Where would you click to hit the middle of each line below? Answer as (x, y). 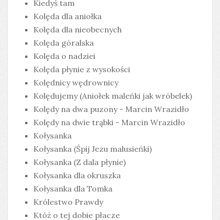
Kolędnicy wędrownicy (76, 83)
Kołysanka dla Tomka (73, 189)
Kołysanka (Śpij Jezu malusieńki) (93, 149)
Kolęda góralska (64, 43)
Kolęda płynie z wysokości (82, 69)
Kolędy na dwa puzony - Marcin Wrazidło (111, 109)
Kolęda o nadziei (64, 56)
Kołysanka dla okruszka (77, 176)
